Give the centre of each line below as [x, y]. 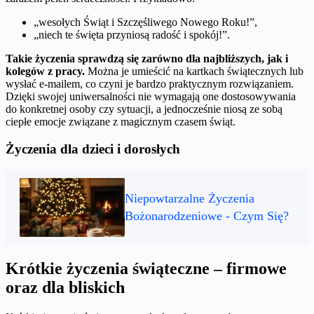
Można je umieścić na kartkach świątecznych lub [194, 71]
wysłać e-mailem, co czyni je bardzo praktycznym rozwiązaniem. [150, 84]
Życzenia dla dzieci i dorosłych [93, 149]
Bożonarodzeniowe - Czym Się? [207, 216]
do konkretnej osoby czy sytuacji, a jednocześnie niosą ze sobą [144, 109]
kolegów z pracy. [45, 71]
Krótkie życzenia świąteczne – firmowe [146, 269]
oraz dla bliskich [65, 288]
